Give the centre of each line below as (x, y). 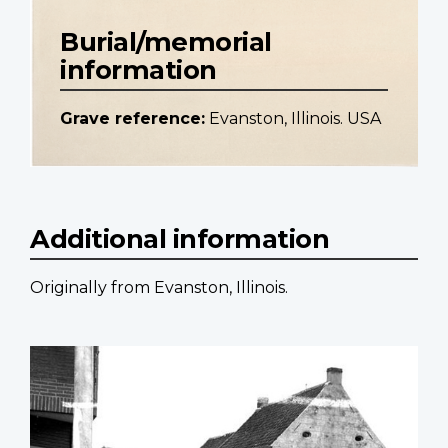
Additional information (179, 239)
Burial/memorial (166, 42)
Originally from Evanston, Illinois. (159, 288)
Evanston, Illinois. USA (295, 119)
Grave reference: (132, 119)
